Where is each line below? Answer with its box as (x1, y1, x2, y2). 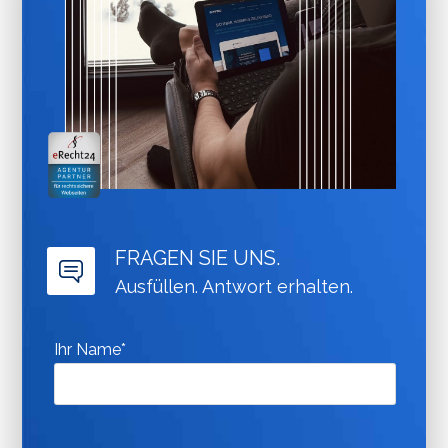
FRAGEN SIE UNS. (115, 246, 281, 271)
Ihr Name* (54, 340, 127, 360)
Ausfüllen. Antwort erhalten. (115, 276, 354, 298)
